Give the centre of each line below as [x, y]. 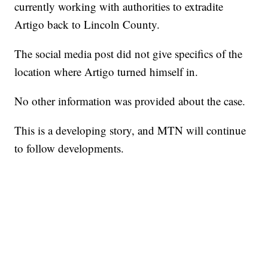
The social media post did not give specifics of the [129, 54]
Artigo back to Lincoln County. [87, 25]
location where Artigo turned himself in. [106, 72]
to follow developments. [69, 148]
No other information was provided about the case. [130, 101]
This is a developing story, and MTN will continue [130, 130]
